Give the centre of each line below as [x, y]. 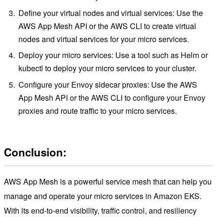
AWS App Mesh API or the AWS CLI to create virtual [108, 26]
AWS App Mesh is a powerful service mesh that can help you [108, 182]
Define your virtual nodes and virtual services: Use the [111, 13]
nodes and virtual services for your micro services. [104, 39]
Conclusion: [35, 152]
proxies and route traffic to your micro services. [98, 110]
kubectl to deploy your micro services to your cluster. [108, 68]
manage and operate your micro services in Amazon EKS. [103, 196]
